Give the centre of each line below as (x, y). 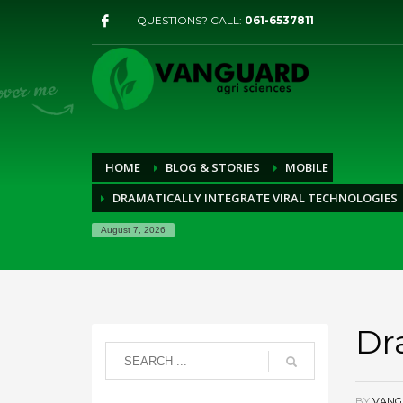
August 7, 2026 (133, 230)
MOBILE (307, 167)
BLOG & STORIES (213, 167)
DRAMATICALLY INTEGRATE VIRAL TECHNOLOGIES (255, 198)
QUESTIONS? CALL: (191, 20)
